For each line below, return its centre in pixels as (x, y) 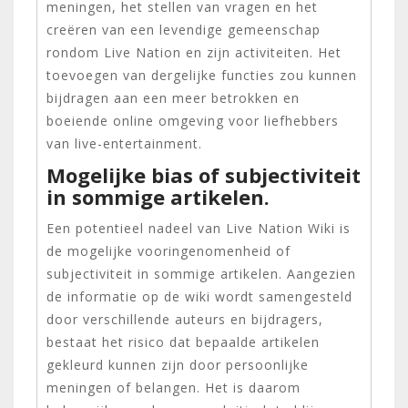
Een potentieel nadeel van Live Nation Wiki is (199, 228)
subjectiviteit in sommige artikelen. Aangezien (201, 273)
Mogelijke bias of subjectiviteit (204, 174)
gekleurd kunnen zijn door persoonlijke (178, 364)
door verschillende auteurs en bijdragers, (185, 319)
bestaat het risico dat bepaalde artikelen (183, 342)
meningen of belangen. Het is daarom (173, 387)
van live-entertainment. (124, 143)
